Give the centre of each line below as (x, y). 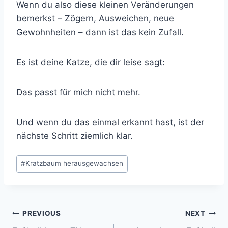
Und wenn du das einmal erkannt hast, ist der (110, 122)
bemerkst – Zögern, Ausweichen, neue (95, 19)
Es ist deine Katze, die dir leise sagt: (91, 62)
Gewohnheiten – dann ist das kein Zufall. (100, 32)
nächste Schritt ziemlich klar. (75, 136)
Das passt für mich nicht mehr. (78, 92)
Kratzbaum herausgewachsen (75, 164)
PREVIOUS (42, 213)
